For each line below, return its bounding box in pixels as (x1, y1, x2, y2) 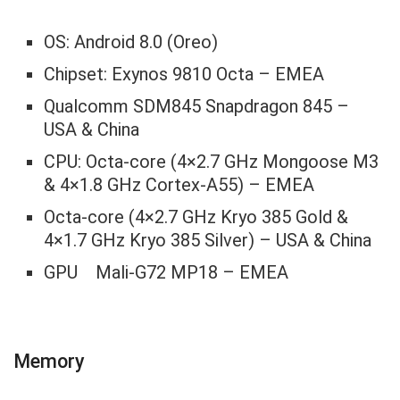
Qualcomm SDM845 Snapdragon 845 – (44, 96, 350, 118)
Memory (13, 349, 85, 372)
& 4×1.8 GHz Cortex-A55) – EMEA (44, 174, 315, 196)
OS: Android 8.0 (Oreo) (44, 31, 219, 54)
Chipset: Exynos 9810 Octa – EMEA (44, 63, 325, 86)
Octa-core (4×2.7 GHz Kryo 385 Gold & (44, 206, 349, 229)
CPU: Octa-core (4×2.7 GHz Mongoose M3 (44, 151, 379, 173)
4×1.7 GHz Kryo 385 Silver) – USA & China (44, 229, 372, 252)
